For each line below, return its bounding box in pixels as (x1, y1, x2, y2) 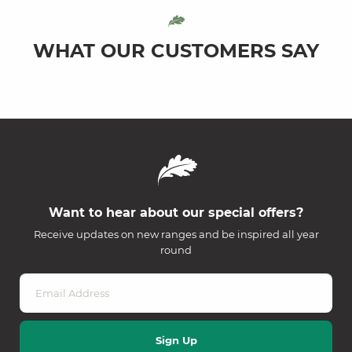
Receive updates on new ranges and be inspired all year (33, 228, 319, 241)
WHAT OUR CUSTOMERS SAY (33, 39, 319, 63)
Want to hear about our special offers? (49, 205, 303, 221)
